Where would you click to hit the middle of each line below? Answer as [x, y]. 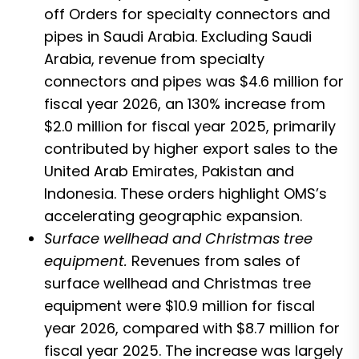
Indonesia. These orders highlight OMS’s [186, 193]
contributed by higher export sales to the [191, 148]
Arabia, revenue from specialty [154, 58]
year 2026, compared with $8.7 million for [192, 328]
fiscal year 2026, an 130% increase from [185, 103]
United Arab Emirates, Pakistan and [169, 171]
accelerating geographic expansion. [173, 216]
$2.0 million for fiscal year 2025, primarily [190, 126]
